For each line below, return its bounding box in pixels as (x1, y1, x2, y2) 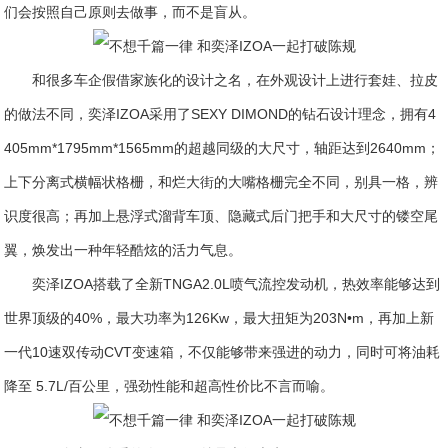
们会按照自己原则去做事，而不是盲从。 (4, 4, 257, 20)
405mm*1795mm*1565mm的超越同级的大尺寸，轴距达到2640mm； (4, 140, 441, 156)
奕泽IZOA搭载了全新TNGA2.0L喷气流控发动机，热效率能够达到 (32, 276, 441, 292)
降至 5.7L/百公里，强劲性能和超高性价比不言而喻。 (4, 378, 335, 394)
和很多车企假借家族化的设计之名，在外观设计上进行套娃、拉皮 (32, 72, 439, 88)
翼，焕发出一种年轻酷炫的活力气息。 (4, 242, 243, 258)
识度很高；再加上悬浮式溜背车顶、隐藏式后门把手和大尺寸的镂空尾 (4, 208, 439, 224)
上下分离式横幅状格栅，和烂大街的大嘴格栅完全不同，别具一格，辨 (4, 174, 439, 190)
